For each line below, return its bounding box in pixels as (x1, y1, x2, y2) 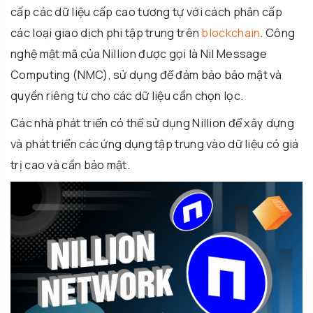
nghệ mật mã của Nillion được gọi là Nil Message (10, 46, 268, 62)
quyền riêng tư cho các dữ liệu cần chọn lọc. (10, 88, 244, 104)
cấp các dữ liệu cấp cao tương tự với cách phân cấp (10, 4, 282, 20)
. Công (260, 25, 296, 41)
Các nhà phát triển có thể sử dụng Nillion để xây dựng (10, 115, 294, 131)
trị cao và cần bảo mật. (10, 157, 130, 173)
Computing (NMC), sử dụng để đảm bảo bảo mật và (10, 67, 282, 83)
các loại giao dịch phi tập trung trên (10, 25, 202, 41)
